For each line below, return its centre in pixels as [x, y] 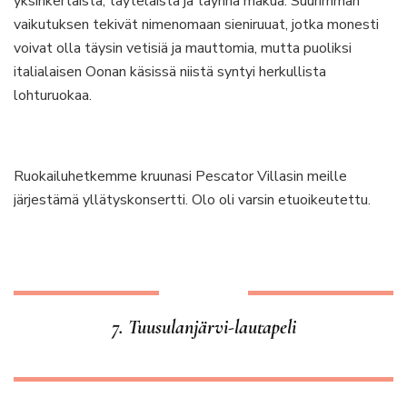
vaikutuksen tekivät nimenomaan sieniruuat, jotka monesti [196, 25]
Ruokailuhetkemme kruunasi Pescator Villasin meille [180, 176]
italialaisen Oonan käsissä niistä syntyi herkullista [170, 72]
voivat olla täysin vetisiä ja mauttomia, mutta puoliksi [183, 48]
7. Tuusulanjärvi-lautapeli [203, 327]
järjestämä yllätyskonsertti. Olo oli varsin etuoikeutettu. [192, 200]
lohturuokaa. [53, 95]
